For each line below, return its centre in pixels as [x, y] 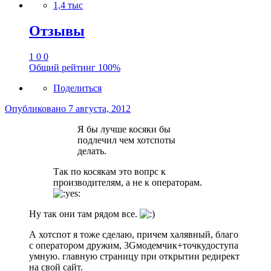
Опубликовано [37, 109]
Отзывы [57, 31]
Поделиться [77, 88]
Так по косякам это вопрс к [109, 172]
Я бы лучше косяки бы [124, 129]
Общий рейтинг [64, 68]
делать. [92, 151]
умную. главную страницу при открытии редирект [134, 256]
